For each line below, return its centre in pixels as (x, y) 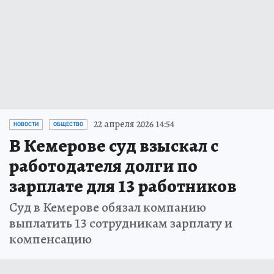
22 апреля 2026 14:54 (134, 124)
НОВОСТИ (26, 124)
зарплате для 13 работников (123, 186)
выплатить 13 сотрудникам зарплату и (121, 224)
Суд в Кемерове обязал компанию (108, 208)
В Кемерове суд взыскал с (114, 146)
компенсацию (50, 239)
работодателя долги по (103, 166)
